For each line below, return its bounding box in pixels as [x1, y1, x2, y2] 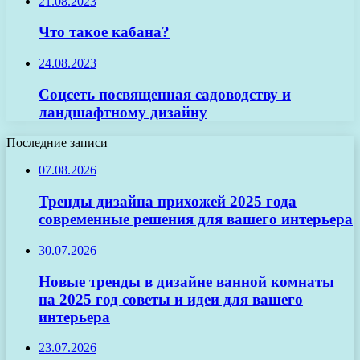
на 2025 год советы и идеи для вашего [39, 290, 303, 308]
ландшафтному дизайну [39, 103, 207, 121]
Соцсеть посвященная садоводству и [39, 85, 291, 103]
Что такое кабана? [39, 23, 170, 41]
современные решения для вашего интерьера [39, 211, 353, 228]
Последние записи [6, 136, 108, 150]
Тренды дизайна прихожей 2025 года [39, 193, 297, 211]
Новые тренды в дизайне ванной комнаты [39, 272, 334, 290]
